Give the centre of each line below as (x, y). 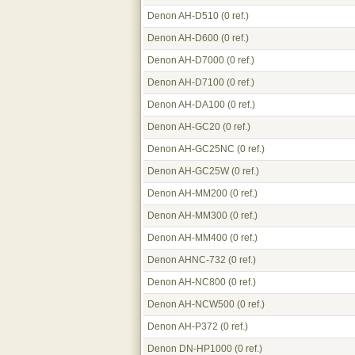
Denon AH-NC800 (187, 282)
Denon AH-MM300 (187, 216)
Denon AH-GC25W (188, 171)
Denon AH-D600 (183, 38)
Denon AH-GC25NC (191, 149)
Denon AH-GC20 (184, 127)
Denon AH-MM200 (187, 193)
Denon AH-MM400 (187, 238)
